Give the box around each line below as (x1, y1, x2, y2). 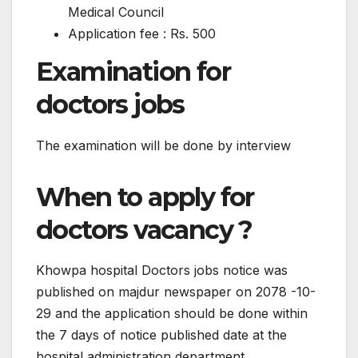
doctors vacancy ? (36, 213, 253, 245)
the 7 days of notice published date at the (36, 327, 287, 344)
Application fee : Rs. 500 (68, 25, 216, 42)
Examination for (36, 55, 230, 87)
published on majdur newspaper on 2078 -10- (36, 284, 316, 300)
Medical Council (68, 3, 164, 20)
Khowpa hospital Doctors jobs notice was (36, 262, 288, 279)
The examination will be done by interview (36, 137, 291, 153)
